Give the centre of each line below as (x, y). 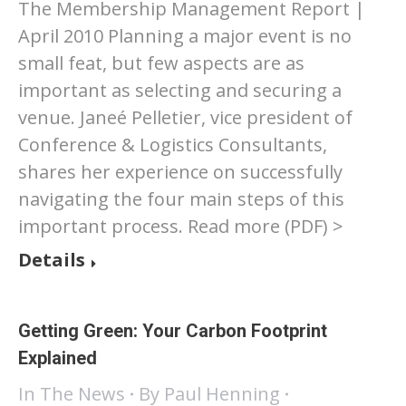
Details (52, 260)
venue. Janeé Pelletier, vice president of (185, 117)
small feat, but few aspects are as (161, 63)
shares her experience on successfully (180, 172)
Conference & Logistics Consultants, (173, 145)
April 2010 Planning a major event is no (185, 36)
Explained (58, 358)
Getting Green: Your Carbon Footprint (173, 331)
